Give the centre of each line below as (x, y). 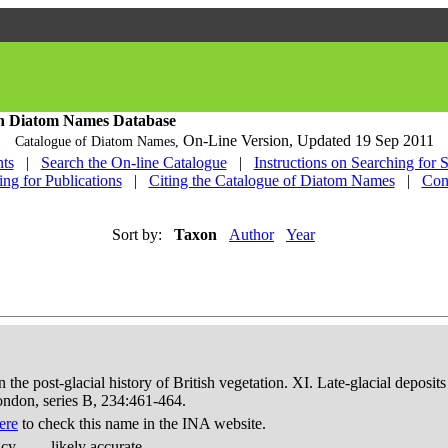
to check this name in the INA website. (142, 423)
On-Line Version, (239, 140)
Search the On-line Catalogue (133, 162)
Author (251, 234)
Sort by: (137, 234)
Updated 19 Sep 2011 (365, 140)
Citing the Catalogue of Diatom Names (271, 180)
